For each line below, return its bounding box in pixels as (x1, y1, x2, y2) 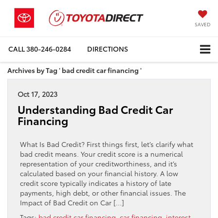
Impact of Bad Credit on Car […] (20, 197, 124, 207)
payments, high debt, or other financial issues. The (20, 187, 186, 198)
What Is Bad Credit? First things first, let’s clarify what (20, 139, 193, 149)
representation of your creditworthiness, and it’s (20, 158, 177, 168)
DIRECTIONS (87, 44, 128, 54)
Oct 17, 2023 (18, 89, 57, 99)
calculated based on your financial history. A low (20, 168, 178, 178)
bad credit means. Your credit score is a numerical (20, 148, 183, 159)
